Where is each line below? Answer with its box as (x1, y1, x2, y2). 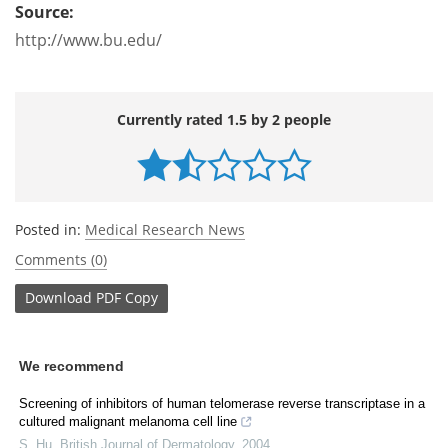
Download (25, 288, 92, 308)
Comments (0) (15, 249, 107, 269)
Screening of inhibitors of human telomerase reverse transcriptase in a (19, 395, 425, 411)
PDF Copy (96, 288, 158, 308)
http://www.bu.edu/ (15, 28, 162, 50)
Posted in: (15, 219, 85, 239)
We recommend (19, 357, 124, 374)
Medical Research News (85, 219, 245, 239)
